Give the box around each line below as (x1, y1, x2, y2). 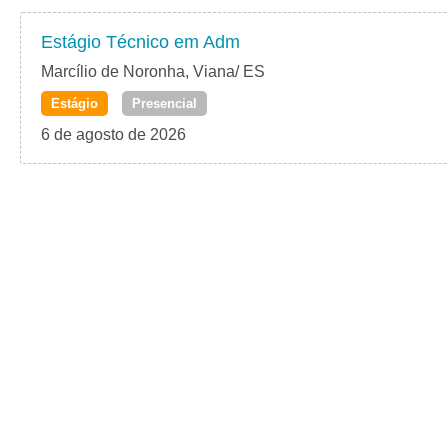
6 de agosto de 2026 (41, 126, 186, 144)
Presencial (132, 96, 197, 112)
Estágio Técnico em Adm (41, 32, 240, 53)
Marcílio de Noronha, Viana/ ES (41, 63, 265, 81)
